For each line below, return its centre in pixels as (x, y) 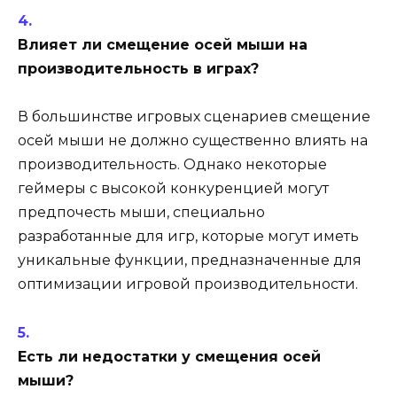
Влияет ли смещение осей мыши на (163, 45)
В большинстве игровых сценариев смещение (194, 117)
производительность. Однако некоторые (172, 165)
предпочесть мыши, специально (141, 213)
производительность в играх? (138, 69)
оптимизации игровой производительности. (188, 284)
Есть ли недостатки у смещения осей (169, 356)
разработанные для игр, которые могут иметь (188, 237)
